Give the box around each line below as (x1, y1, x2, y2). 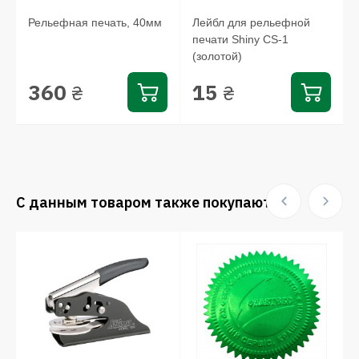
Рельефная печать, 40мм (28, 16, 162, 29)
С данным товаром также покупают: (16, 193, 275, 212)
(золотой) (192, 50, 242, 63)
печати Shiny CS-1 (192, 33, 288, 46)
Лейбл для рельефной (192, 16, 310, 29)
